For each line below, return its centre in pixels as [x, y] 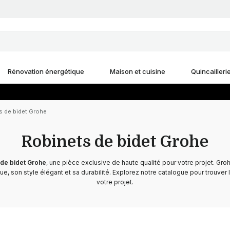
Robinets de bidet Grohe [115, 142]
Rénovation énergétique [46, 71]
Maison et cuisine [137, 71]
